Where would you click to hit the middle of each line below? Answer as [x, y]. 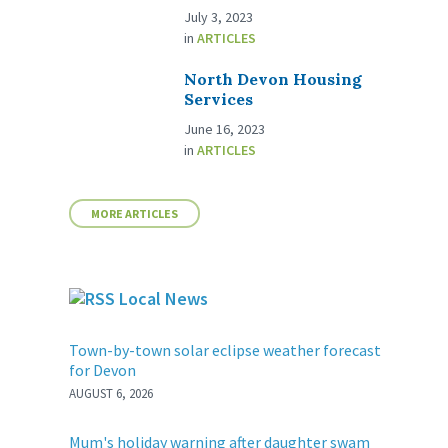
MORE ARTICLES [135, 214]
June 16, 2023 [225, 129]
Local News [164, 299]
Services [219, 99]
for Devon [103, 370]
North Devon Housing [273, 79]
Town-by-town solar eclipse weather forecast [225, 350]
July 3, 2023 [219, 17]
